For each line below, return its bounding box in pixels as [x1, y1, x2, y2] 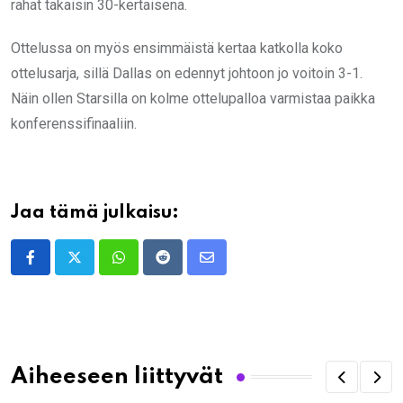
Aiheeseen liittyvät [11, 365, 223, 389]
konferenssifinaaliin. [11, 115, 137, 133]
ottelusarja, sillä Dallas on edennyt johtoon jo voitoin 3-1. [11, 65, 363, 83]
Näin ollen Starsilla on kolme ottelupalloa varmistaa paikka [11, 90, 375, 108]
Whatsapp [117, 259, 181, 277]
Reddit [161, 259, 203, 277]
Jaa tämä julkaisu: [11, 204, 179, 223]
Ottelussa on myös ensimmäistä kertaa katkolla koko [11, 40, 343, 58]
